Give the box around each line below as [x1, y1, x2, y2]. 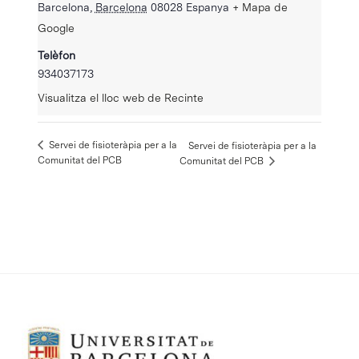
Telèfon [37, 48, 75, 62]
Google [37, 21, 75, 34]
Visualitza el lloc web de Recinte [37, 91, 204, 104]
